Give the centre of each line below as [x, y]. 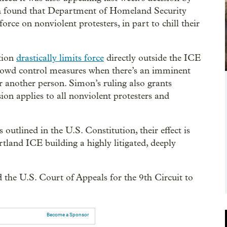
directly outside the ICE [152, 58]
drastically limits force [60, 58]
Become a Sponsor [67, 214]
